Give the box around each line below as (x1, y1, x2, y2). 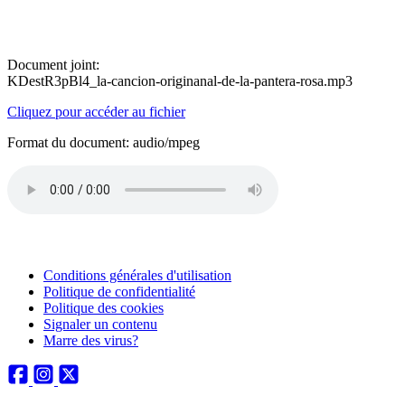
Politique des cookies (43, 300, 164, 316)
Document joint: (7, 57, 99, 72)
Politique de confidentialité (43, 284, 195, 299)
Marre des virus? (43, 333, 138, 348)
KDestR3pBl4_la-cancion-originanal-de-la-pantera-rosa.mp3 (7, 73, 353, 89)
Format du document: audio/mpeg (7, 135, 200, 150)
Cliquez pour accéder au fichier (7, 104, 185, 119)
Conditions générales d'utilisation (43, 268, 231, 283)
